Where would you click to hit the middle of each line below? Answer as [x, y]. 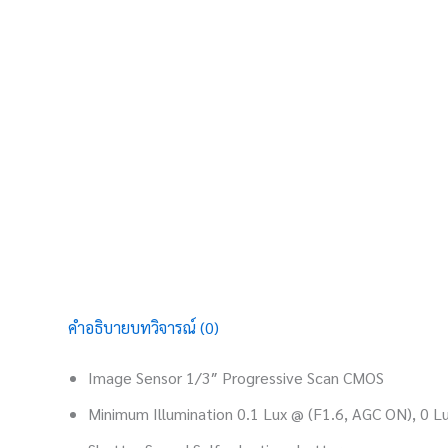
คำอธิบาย [99, 327]
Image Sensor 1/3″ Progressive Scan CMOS [236, 377]
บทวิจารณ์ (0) [174, 327]
